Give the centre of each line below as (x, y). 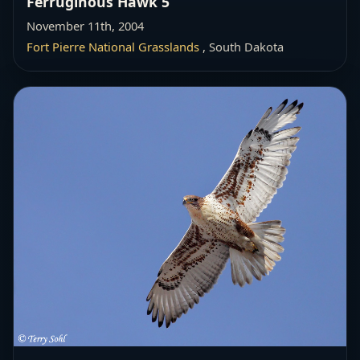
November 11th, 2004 (85, 25)
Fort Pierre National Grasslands (113, 46)
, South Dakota (241, 46)
